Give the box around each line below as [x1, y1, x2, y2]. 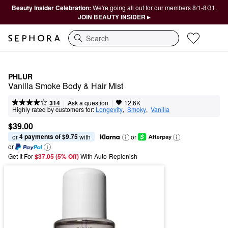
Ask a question [67, 98, 108, 107]
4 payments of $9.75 [19, 132, 78, 141]
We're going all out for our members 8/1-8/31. [92, 3, 217, 12]
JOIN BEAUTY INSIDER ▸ [78, 12, 150, 21]
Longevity [96, 105, 123, 113]
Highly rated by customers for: [12, 105, 94, 113]
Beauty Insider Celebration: [11, 3, 93, 12]
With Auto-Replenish [80, 152, 137, 161]
